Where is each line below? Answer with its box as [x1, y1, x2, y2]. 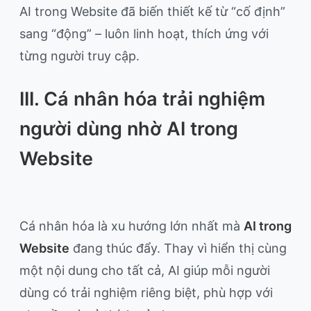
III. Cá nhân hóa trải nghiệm [19, 87, 265, 111]
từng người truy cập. [19, 49, 140, 64]
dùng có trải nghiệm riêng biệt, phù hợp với [19, 285, 273, 301]
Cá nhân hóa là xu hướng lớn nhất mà [19, 219, 244, 234]
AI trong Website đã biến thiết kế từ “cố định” [19, 4, 285, 19]
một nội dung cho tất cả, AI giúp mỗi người [19, 263, 270, 278]
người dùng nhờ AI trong [19, 117, 238, 141]
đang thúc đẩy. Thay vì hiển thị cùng [69, 241, 287, 256]
